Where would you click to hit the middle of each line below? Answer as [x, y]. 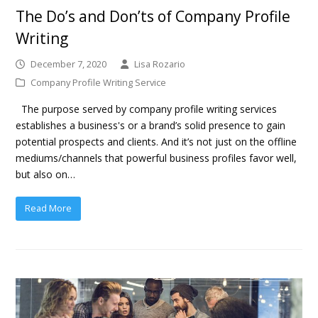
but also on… [46, 174]
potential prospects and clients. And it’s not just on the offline [157, 141]
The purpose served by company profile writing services [147, 109]
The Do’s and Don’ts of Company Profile [153, 16]
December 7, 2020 [69, 64]
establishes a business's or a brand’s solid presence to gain [151, 125]
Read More [49, 208]
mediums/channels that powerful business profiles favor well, [157, 158]
